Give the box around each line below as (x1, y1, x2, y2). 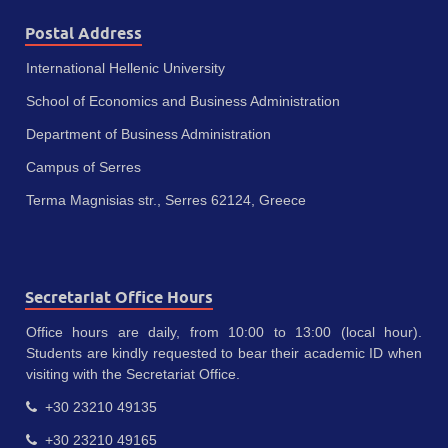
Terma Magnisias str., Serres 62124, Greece (26, 192, 306, 209)
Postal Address (25, 24, 142, 44)
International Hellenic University (26, 60, 225, 77)
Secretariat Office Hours (25, 288, 213, 308)
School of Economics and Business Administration (26, 93, 340, 110)
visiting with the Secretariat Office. (26, 366, 240, 383)
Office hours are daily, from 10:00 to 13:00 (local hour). (26, 324, 422, 341)
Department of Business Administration (26, 126, 271, 143)
